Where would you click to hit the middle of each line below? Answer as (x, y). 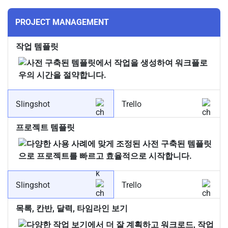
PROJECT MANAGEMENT (62, 22)
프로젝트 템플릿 (45, 128)
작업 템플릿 (37, 47)
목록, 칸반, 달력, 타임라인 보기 (72, 209)
